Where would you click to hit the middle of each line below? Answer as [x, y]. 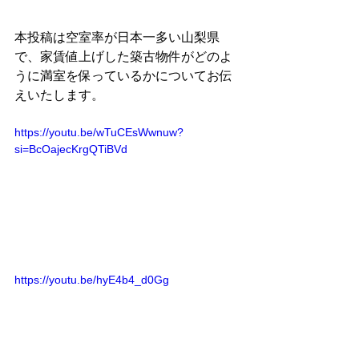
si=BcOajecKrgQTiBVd [71, 149]
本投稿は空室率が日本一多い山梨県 [117, 37]
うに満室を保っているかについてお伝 [123, 76]
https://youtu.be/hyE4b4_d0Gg [92, 279]
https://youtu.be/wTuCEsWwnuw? [99, 132]
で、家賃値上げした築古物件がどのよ [123, 56]
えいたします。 [59, 95]
